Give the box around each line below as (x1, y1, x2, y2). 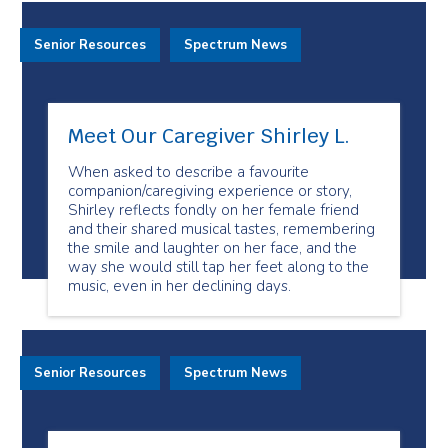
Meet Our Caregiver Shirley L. (68, 123, 350, 149)
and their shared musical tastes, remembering (68, 219, 375, 239)
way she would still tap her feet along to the (68, 257, 369, 277)
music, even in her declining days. (68, 276, 291, 296)
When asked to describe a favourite (68, 162, 309, 182)
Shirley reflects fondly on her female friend (68, 200, 359, 220)
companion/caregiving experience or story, (68, 181, 352, 201)
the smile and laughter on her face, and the (68, 238, 357, 258)
